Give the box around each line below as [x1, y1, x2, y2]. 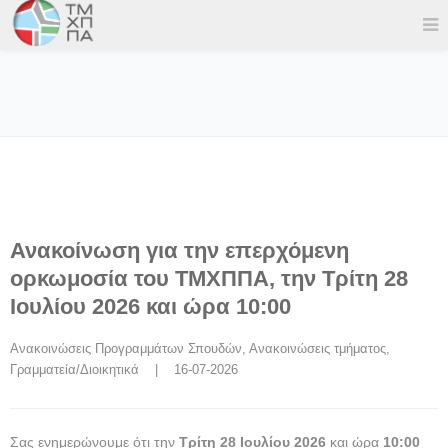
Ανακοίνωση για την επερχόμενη [10, 238, 349, 263]
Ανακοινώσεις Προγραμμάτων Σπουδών [10, 341, 242, 356]
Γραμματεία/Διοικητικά [10, 362, 139, 377]
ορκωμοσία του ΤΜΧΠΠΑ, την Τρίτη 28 [10, 266, 408, 291]
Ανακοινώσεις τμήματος [249, 341, 386, 356]
